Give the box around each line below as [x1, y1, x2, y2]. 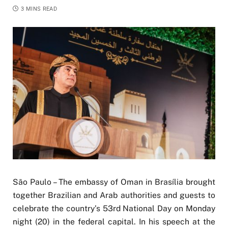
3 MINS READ [21, 6, 57, 12]
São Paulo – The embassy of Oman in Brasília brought [13, 177, 215, 187]
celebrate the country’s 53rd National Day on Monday [13, 204, 215, 214]
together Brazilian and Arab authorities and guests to [13, 190, 215, 201]
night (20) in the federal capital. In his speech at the [13, 217, 215, 227]
